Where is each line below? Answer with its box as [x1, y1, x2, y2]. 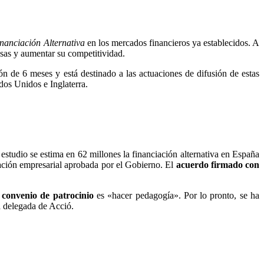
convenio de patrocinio [2, 190, 94, 200]
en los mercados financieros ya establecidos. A [84, 38, 260, 48]
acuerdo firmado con [176, 159, 260, 170]
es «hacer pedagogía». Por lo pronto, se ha [93, 190, 259, 200]
